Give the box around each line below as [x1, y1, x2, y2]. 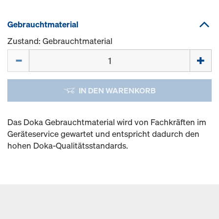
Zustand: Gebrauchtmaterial [7, 35, 112, 46]
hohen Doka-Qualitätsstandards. [7, 140, 128, 151]
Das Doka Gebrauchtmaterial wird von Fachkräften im [7, 116, 206, 128]
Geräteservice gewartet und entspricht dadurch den [7, 128, 199, 139]
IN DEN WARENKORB [78, 85, 155, 96]
